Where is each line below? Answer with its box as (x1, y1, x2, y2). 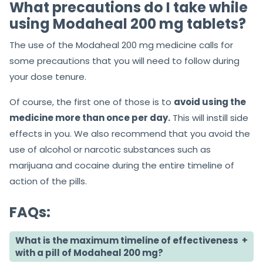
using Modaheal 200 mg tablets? (9, 14, 246, 34)
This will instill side (170, 112, 248, 124)
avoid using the (174, 96, 246, 109)
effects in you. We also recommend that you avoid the (9, 127, 250, 140)
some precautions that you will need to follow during (9, 55, 240, 68)
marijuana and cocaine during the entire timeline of (9, 159, 234, 172)
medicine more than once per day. (9, 112, 170, 124)
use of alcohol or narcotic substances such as (9, 143, 211, 156)
